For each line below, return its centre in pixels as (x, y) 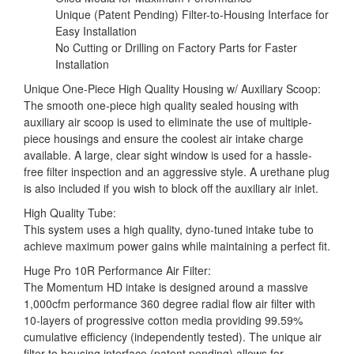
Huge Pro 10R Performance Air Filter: (117, 270)
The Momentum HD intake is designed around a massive (166, 286)
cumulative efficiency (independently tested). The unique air (173, 336)
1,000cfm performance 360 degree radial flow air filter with (169, 303)
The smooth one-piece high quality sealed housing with (161, 105)
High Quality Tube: (70, 212)
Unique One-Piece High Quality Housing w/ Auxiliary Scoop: (172, 88)
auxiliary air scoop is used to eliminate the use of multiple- (168, 121)
